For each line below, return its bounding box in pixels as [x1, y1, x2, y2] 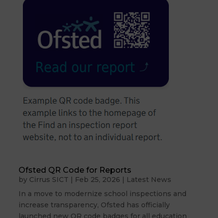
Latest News [127, 175, 172, 184]
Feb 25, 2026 [75, 175, 121, 184]
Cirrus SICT [29, 175, 69, 184]
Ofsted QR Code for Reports [18, 165, 132, 175]
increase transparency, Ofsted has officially [18, 200, 170, 209]
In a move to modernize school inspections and [18, 189, 187, 198]
